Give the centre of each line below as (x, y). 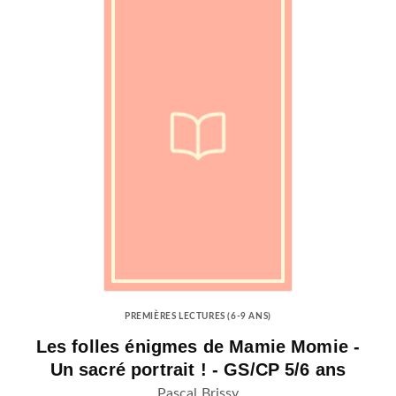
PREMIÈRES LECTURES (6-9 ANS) (198, 316)
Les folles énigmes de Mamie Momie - (198, 346)
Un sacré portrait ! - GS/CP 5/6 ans (198, 369)
